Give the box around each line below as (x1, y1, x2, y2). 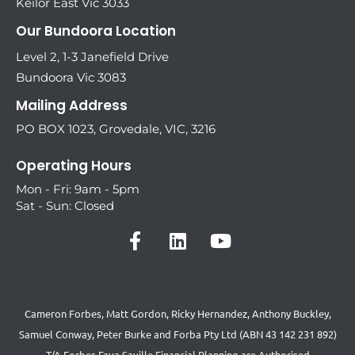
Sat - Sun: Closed (16, 197, 114, 213)
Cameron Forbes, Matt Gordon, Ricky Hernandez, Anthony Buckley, (24, 307, 331, 321)
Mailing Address (16, 96, 128, 116)
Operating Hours (16, 155, 132, 175)
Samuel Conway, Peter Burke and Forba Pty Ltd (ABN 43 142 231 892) (18, 327, 337, 342)
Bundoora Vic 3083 (16, 70, 126, 86)
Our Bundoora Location (16, 21, 176, 41)
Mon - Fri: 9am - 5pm (16, 181, 139, 197)
